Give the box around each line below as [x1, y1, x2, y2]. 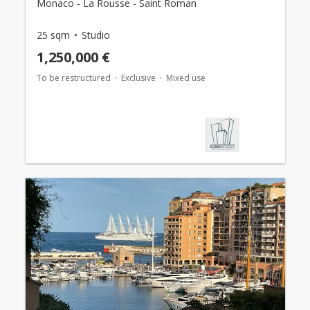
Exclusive [120, 72, 156, 84]
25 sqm [36, 28, 70, 42]
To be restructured [36, 72, 111, 84]
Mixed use [165, 72, 206, 84]
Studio [81, 28, 110, 42]
